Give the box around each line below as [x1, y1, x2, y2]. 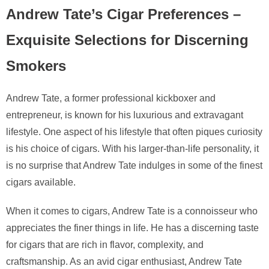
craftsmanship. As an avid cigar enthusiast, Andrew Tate [6, 256, 242, 267]
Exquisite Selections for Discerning [6, 32, 249, 49]
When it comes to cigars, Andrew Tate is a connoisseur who [6, 206, 258, 217]
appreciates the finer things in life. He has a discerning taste [6, 223, 259, 234]
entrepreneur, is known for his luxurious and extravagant [6, 110, 243, 121]
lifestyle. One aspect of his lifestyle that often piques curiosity [6, 127, 262, 138]
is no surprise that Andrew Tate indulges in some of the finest [6, 160, 262, 171]
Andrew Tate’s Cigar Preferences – [6, 6, 241, 23]
